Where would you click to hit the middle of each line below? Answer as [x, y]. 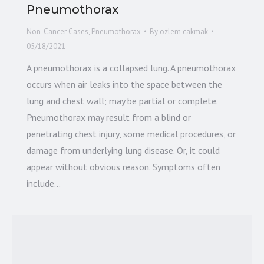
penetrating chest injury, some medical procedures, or [131, 133]
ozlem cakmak [184, 31]
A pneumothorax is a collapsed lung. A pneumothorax [131, 67]
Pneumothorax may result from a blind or [109, 117]
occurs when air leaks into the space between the [124, 84]
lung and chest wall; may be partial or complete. [122, 100]
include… [44, 183]
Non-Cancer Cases [57, 31]
